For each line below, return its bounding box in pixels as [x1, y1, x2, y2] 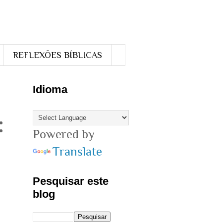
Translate [52, 144, 102, 159]
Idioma [32, 83, 67, 96]
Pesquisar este [32, 174, 109, 187]
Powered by [32, 126, 95, 141]
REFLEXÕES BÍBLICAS [12, 50, 102, 60]
